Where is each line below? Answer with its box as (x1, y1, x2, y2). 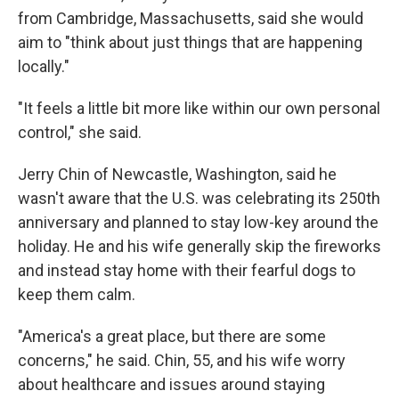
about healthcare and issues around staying (18, 375, 325, 395)
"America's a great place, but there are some (18, 327, 326, 346)
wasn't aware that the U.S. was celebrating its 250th (18, 189, 380, 208)
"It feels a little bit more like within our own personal (18, 99, 380, 118)
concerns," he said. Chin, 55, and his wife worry (18, 351, 346, 370)
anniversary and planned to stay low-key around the (18, 213, 379, 232)
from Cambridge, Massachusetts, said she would (18, 9, 363, 28)
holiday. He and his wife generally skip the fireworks (18, 237, 381, 256)
